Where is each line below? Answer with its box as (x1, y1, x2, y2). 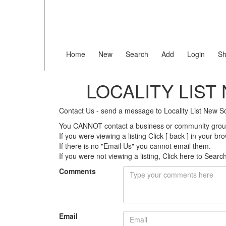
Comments (59, 166, 96, 176)
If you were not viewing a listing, (59, 151, 162, 161)
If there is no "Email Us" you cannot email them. (59, 141, 211, 151)
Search (126, 49, 148, 59)
